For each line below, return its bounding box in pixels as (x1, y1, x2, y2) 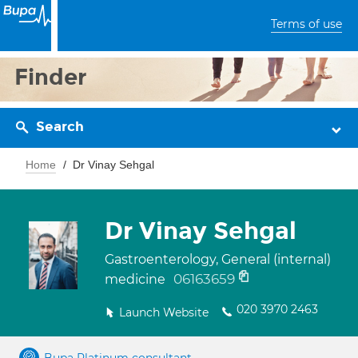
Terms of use (271, 17, 342, 31)
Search (36, 118, 84, 135)
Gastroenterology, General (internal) (105, 252, 331, 267)
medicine (105, 272, 169, 287)
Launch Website (119, 305, 209, 320)
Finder (14, 63, 87, 91)
